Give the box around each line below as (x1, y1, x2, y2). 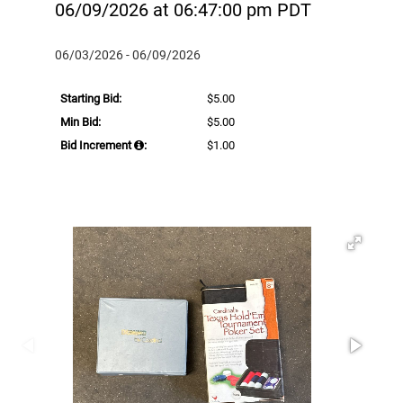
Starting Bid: (60, 91, 121, 105)
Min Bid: (60, 114, 101, 129)
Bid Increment (60, 138, 134, 152)
